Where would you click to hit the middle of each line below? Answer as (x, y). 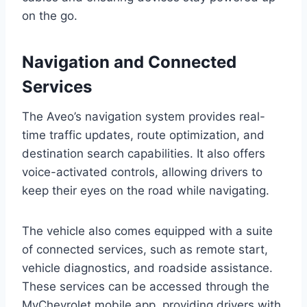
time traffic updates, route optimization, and (143, 135)
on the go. (50, 16)
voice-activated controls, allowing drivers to (142, 172)
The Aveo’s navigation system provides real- (144, 117)
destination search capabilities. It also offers (144, 154)
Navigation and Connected (129, 62)
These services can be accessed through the (146, 287)
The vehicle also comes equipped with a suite (147, 231)
